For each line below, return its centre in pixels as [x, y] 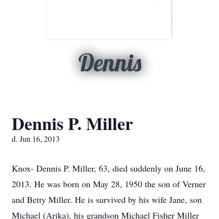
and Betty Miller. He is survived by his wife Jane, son [107, 199]
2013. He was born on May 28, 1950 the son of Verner [109, 184]
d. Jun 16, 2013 [36, 139]
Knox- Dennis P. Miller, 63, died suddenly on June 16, [109, 168]
